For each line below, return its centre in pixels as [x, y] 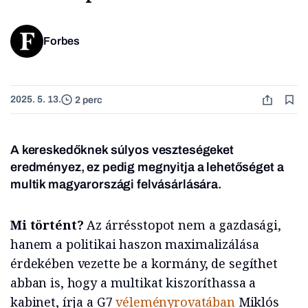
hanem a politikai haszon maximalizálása [135, 244]
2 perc [89, 100]
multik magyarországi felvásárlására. [116, 185]
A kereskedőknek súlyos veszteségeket [122, 150]
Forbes [62, 41]
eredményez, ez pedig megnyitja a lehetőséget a [147, 167]
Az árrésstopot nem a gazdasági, [184, 225]
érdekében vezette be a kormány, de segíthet [144, 264]
